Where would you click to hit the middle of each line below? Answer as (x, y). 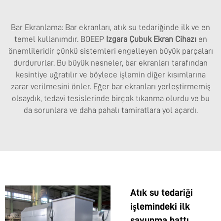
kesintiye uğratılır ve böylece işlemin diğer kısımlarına (110, 75)
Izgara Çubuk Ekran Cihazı (152, 39)
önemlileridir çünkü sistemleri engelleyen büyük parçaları (110, 51)
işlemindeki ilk (160, 206)
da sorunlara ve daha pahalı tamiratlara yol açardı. (110, 110)
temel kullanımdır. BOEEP (60, 39)
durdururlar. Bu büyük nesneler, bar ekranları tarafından (110, 63)
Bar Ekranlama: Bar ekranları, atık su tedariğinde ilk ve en (110, 28)
